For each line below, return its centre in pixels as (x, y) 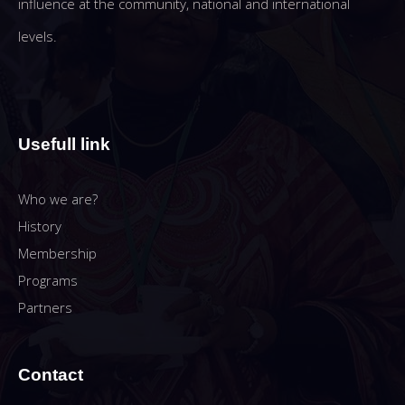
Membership (57, 253)
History (40, 226)
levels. (38, 36)
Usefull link (64, 144)
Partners (45, 307)
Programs (48, 280)
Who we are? (58, 198)
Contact (51, 374)
